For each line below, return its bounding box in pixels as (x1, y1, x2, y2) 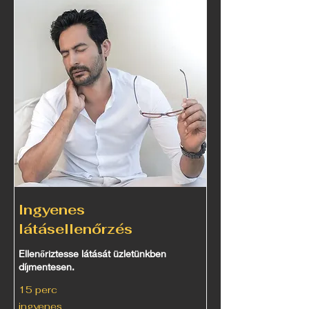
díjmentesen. (19, 261, 74, 272)
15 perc (19, 283, 57, 296)
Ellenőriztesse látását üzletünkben (19, 248, 166, 259)
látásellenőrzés (19, 220, 132, 238)
